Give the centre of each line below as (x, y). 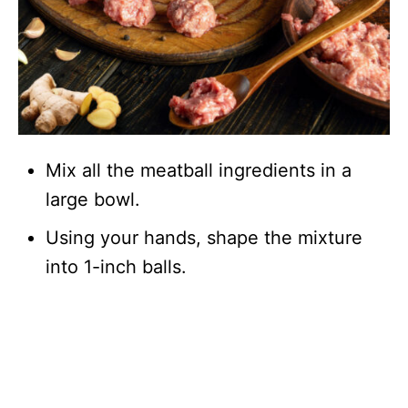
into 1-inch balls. (116, 267)
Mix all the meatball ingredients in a (199, 171)
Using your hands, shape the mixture (204, 238)
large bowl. (93, 200)
